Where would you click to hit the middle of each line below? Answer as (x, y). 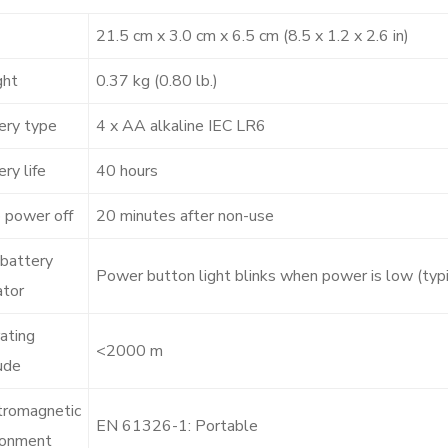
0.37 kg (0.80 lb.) (157, 80)
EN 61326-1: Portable (177, 425)
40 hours (127, 170)
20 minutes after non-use (185, 215)
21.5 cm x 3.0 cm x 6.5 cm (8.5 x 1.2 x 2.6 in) (252, 35)
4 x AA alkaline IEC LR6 (181, 125)
